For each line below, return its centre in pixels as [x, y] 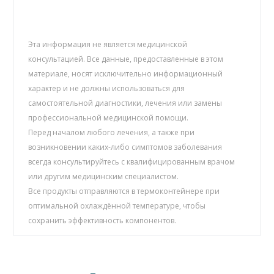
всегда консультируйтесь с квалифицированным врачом [132, 162]
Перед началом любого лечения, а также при [112, 133]
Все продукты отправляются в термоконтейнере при [124, 191]
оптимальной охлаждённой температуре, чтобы [117, 206]
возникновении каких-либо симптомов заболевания [125, 147]
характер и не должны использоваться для [107, 89]
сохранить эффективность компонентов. [102, 221]
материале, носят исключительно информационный [126, 74]
